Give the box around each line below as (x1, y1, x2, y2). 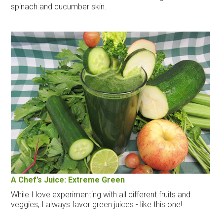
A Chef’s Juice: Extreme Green (11, 175, 125, 184)
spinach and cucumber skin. (11, 1, 107, 11)
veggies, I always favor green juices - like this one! (11, 199, 183, 209)
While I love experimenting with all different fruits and (11, 189, 191, 199)
